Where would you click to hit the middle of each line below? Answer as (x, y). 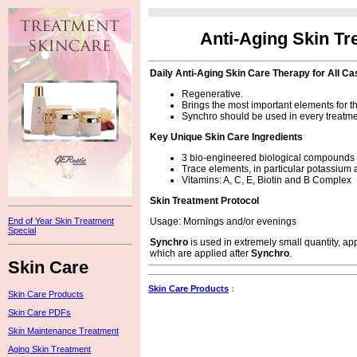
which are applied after (200, 253)
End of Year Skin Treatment (61, 221)
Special (22, 230)
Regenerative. (212, 94)
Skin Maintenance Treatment (63, 331)
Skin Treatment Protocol (204, 200)
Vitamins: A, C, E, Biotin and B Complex (267, 180)
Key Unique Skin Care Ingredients (226, 137)
